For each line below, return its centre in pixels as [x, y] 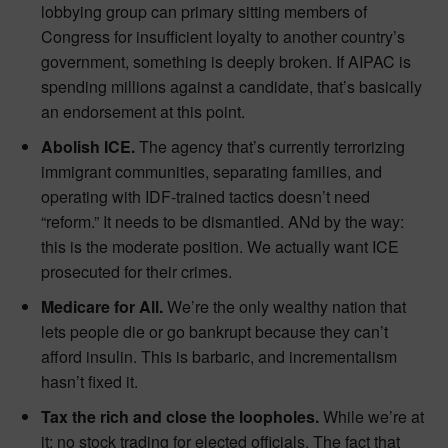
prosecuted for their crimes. [136, 271]
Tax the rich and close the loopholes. [180, 416]
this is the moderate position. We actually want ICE [220, 246]
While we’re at [371, 416]
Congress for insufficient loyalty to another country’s [223, 36]
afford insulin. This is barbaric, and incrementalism [219, 356]
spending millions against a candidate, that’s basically [231, 86]
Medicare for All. [102, 306]
